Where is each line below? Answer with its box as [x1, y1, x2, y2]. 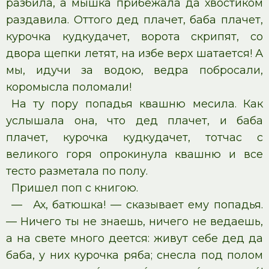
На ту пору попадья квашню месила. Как [11, 97, 263, 110]
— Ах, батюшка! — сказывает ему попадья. [11, 198, 263, 211]
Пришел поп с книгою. [11, 181, 138, 195]
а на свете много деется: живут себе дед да [6, 232, 263, 245]
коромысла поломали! [6, 80, 131, 94]
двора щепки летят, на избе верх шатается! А [6, 47, 263, 60]
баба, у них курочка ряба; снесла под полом [6, 249, 263, 262]
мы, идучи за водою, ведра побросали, [6, 64, 263, 77]
